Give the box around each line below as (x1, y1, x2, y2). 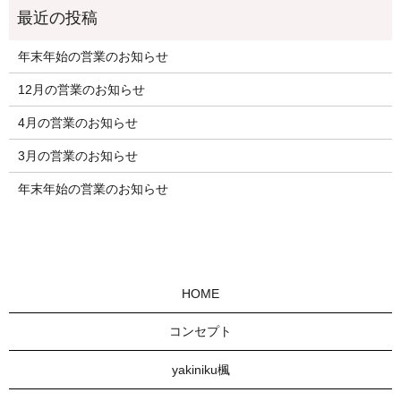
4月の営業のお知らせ (17, 115, 138, 131)
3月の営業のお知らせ (17, 149, 138, 164)
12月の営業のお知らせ (17, 82, 145, 98)
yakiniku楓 (171, 362, 230, 377)
